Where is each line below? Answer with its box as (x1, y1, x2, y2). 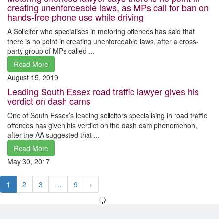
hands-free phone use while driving (7, 10, 144, 23)
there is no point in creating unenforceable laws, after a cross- (7, 36, 198, 46)
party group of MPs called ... (7, 45, 94, 56)
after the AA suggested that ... (7, 130, 100, 140)
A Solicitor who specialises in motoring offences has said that (7, 26, 195, 36)
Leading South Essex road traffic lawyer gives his (7, 85, 199, 98)
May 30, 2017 (7, 156, 50, 166)
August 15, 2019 (7, 72, 58, 82)
